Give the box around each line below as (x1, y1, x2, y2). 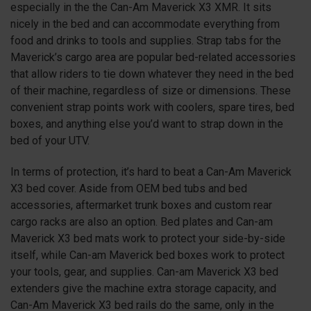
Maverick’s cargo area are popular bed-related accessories (10, 50, 296, 64)
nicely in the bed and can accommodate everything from (10, 17, 280, 31)
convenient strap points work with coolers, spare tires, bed (10, 100, 294, 114)
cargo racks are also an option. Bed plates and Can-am (10, 215, 273, 228)
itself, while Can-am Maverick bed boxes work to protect (10, 248, 285, 262)
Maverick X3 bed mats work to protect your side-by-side (10, 231, 285, 245)
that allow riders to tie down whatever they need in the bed (10, 67, 294, 81)
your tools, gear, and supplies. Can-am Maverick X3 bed (10, 264, 278, 278)
